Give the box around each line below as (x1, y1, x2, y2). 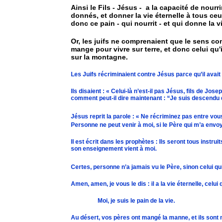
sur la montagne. (71, 53, 128, 61)
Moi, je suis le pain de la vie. (98, 197, 175, 204)
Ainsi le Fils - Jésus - (71, 3, 142, 11)
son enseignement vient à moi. (71, 145, 157, 152)
